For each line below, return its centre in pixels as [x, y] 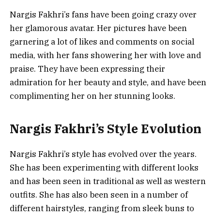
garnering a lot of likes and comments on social [102, 42]
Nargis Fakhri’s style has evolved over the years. [103, 154]
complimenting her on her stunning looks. [93, 96]
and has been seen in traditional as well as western [108, 181]
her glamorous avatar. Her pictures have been [98, 28]
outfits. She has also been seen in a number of [99, 194]
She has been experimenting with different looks [104, 167]
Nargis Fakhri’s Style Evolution [106, 128]
